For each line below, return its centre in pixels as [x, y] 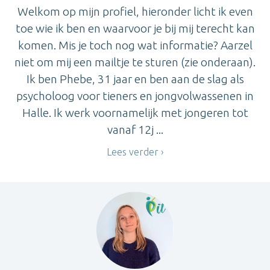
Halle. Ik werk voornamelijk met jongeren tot [135, 112]
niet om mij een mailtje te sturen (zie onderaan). [135, 62]
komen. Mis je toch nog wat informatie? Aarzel [135, 45]
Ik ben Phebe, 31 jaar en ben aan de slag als [135, 79]
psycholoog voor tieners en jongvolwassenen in [135, 96]
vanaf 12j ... [135, 129]
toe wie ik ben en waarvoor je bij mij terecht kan [135, 28]
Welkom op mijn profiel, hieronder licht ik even [135, 11]
